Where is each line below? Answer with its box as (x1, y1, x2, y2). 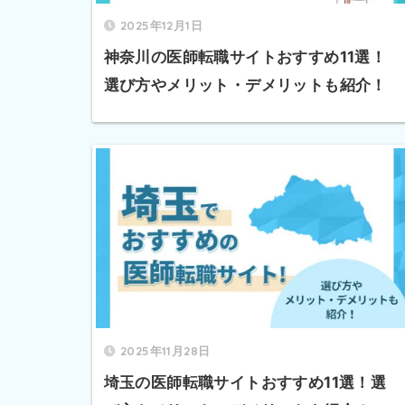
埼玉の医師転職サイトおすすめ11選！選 (103, 372, 387, 391)
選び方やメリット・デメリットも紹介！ (103, 76, 387, 95)
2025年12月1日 (119, 18, 202, 33)
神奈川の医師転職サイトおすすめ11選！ (103, 48, 387, 67)
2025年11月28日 (119, 343, 211, 358)
